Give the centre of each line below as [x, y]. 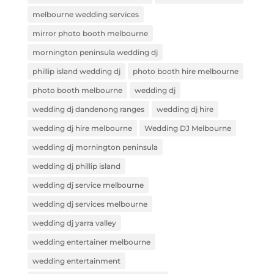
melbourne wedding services [85, 14]
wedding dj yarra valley [74, 223]
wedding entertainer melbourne [91, 242]
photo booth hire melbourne [185, 71]
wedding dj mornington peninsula [95, 147]
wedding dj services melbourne [90, 204]
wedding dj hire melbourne [82, 128]
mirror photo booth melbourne [90, 33]
